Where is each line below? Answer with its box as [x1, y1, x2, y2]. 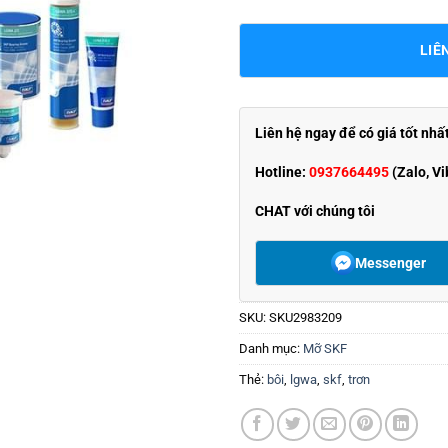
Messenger [354, 254, 426, 271]
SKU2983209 [269, 310, 342, 326]
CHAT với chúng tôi [255, 202, 375, 219]
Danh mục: [239, 341, 303, 357]
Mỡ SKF [303, 341, 347, 357]
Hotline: [255, 163, 309, 180]
